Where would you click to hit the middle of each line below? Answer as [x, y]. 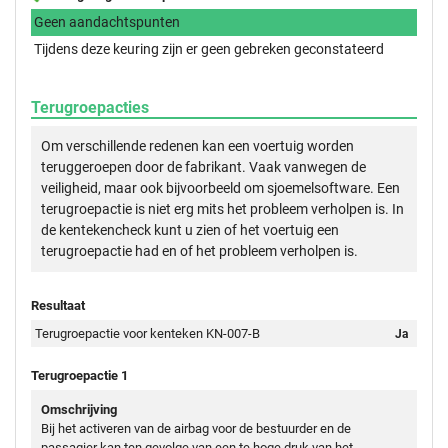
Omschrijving [79, 409]
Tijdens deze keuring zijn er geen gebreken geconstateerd [209, 48]
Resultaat [58, 305]
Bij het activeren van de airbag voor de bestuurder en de [196, 428]
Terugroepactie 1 [79, 375]
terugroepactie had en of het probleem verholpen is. [199, 250]
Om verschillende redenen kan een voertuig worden [197, 145]
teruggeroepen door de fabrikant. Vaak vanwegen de [203, 166]
